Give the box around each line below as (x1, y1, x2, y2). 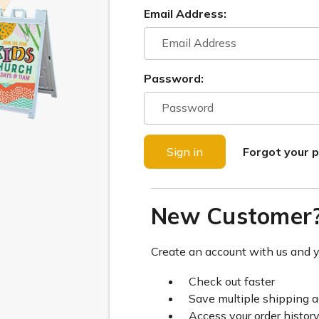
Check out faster (189, 274, 276, 288)
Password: (143, 71, 204, 85)
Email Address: (143, 6, 226, 21)
